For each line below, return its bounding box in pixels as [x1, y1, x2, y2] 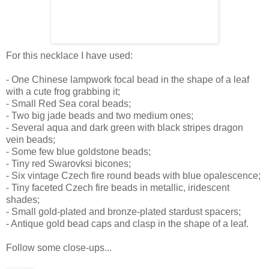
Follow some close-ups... [6, 243, 112, 253]
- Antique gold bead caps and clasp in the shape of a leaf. [6, 219, 249, 229]
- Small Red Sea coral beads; [6, 98, 131, 109]
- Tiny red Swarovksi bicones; [6, 159, 131, 169]
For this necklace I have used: [6, 50, 133, 61]
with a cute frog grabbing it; [6, 86, 120, 97]
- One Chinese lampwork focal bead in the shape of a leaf [6, 74, 249, 85]
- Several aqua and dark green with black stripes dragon [6, 122, 243, 133]
